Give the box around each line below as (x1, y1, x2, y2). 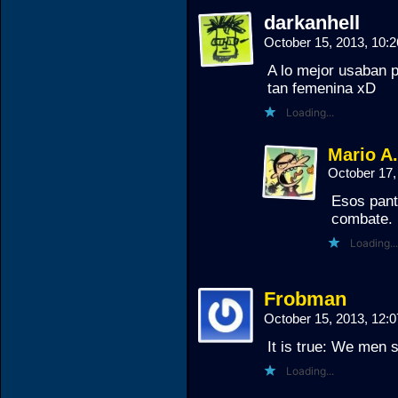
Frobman (264, 288, 346, 310)
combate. (331, 211, 393, 227)
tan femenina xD (267, 80, 376, 97)
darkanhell (264, 12, 360, 34)
